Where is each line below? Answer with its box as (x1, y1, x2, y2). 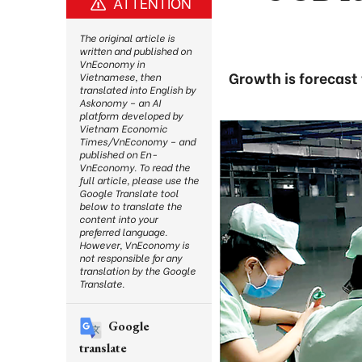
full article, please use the (79, 173, 199, 187)
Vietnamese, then (79, 69, 161, 83)
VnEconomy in (79, 57, 145, 70)
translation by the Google (79, 263, 196, 277)
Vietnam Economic (79, 121, 167, 135)
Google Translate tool (79, 186, 179, 200)
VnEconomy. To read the (79, 160, 190, 174)
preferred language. (79, 225, 167, 238)
